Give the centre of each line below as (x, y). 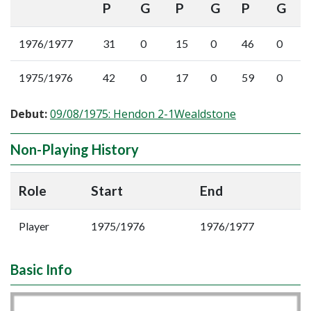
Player (34, 226)
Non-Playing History (75, 149)
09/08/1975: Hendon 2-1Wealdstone (143, 114)
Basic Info (41, 269)
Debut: (29, 114)
